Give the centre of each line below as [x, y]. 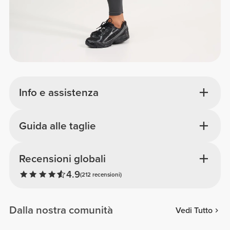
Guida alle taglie [57, 126]
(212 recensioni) [101, 175]
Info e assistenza [59, 93]
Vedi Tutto [194, 210]
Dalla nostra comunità [61, 210]
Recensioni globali [62, 159]
